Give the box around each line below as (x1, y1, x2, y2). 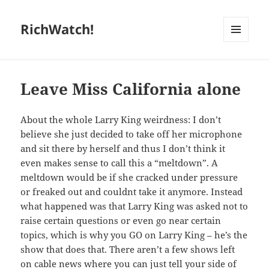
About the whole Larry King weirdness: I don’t (20, 113, 222, 126)
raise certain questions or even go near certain (20, 214, 222, 227)
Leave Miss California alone (20, 78, 241, 100)
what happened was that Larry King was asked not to (20, 200, 249, 213)
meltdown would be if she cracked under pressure (20, 171, 238, 184)
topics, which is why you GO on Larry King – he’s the (20, 229, 248, 241)
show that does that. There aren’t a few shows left (20, 243, 235, 256)
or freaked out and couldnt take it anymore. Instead (20, 186, 243, 198)
